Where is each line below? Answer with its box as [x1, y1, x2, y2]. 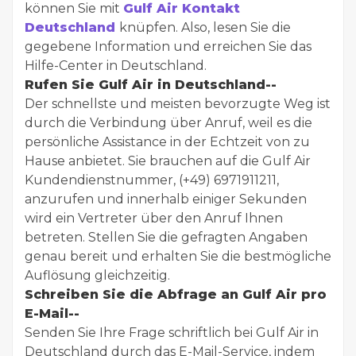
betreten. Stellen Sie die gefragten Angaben [25, 230, 308, 245]
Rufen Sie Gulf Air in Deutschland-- [25, 77, 277, 92]
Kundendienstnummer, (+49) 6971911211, [25, 172, 279, 188]
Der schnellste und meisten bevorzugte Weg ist [25, 96, 331, 111]
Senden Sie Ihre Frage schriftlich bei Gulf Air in [25, 325, 319, 340]
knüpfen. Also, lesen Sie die [119, 20, 291, 35]
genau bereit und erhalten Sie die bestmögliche [25, 249, 331, 264]
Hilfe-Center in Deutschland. [25, 58, 207, 73]
